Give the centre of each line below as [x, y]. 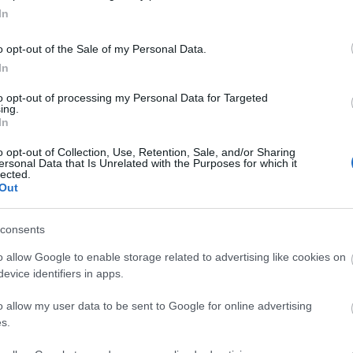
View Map [47, 63]
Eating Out [299, 230]
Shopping [206, 230]
